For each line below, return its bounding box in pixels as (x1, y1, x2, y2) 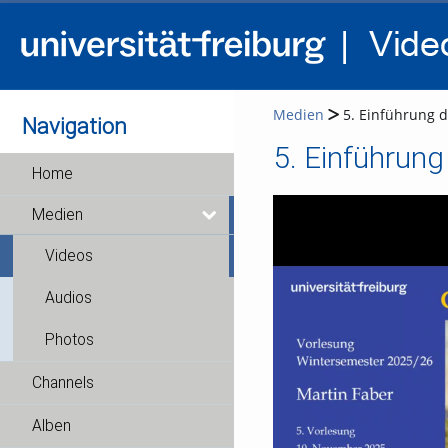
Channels (32, 374, 94, 392)
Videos (45, 247, 93, 265)
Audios (45, 289, 92, 307)
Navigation (22, 113, 128, 139)
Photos (45, 331, 94, 349)
